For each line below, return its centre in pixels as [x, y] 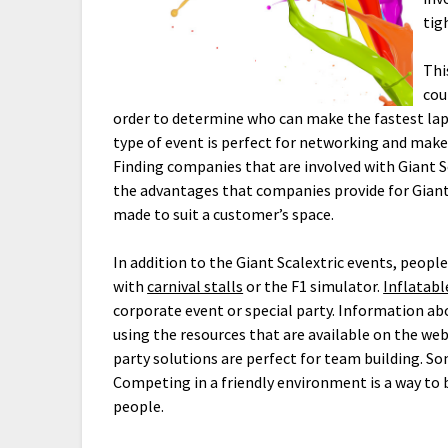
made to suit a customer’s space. [224, 214]
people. [139, 406]
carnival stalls [195, 286]
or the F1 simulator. [313, 286]
